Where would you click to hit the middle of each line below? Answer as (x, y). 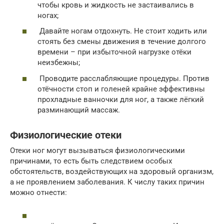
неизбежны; (59, 63)
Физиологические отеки (66, 135)
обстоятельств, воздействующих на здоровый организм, (112, 171)
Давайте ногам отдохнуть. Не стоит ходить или (122, 31)
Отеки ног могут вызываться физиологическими (97, 150)
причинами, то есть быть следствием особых (91, 161)
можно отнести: (38, 192)
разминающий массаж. (79, 110)
